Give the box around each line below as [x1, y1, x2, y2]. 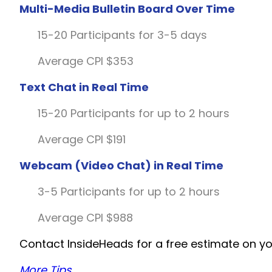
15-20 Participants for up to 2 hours [38, 105, 229, 121]
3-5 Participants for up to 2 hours [38, 183, 220, 199]
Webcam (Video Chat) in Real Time [19, 157, 223, 173]
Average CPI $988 [38, 209, 133, 225]
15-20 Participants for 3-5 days [38, 27, 207, 42]
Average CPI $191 [38, 131, 126, 147]
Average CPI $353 [38, 53, 134, 69]
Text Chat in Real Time [19, 79, 149, 95]
